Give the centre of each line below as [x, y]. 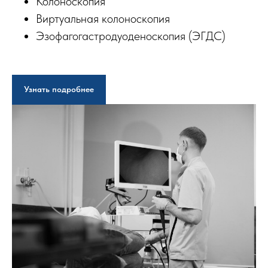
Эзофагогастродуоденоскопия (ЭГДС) [131, 36]
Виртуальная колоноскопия [103, 19]
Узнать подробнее [59, 89]
